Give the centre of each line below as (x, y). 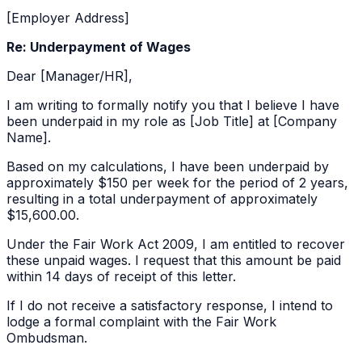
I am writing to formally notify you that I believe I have (173, 105)
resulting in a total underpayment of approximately (162, 199)
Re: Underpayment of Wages (99, 47)
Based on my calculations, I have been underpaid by (168, 167)
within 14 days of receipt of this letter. (121, 277)
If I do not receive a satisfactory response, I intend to (170, 306)
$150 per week (143, 183)
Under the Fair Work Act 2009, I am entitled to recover (176, 244)
